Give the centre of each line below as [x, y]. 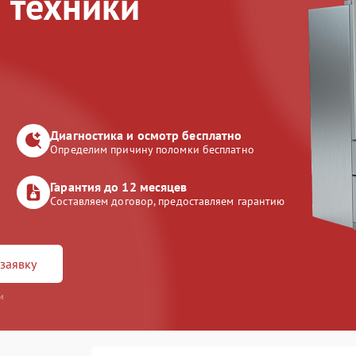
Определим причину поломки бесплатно [152, 149]
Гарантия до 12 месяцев [119, 187]
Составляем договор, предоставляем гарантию [168, 201]
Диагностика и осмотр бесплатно [146, 135]
